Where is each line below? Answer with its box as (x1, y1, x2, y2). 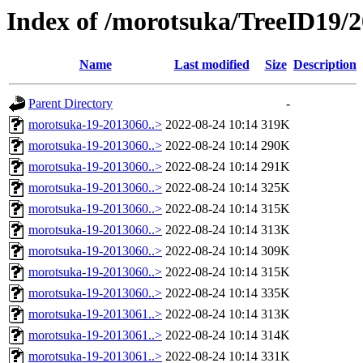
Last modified (173, 58, 250, 72)
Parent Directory (28, 96, 113, 111)
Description (293, 58, 357, 72)
